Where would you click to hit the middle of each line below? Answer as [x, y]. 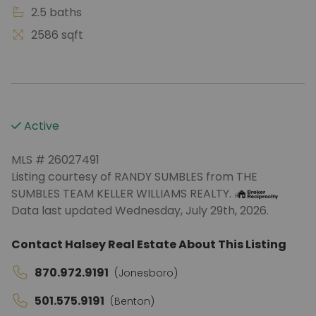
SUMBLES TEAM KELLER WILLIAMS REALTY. [123, 194]
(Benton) [132, 301]
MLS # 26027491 [55, 160]
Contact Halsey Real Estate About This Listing [149, 244]
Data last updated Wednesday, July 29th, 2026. [140, 211]
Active [40, 126]
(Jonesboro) [146, 273]
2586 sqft [56, 35]
